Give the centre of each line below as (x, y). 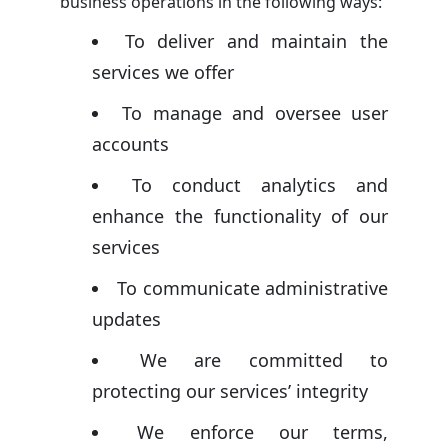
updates (126, 318)
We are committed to (263, 359)
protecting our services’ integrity (230, 390)
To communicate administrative (253, 287)
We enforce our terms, (262, 431)
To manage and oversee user (255, 112)
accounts (130, 143)
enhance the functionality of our (240, 215)
